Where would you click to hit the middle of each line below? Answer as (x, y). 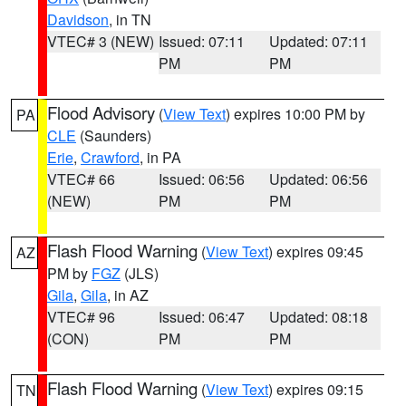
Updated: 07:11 (319, 41)
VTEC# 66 (81, 179)
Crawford (110, 157)
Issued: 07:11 (201, 41)
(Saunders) (114, 135)
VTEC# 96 (81, 317)
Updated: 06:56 (319, 179)
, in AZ (128, 295)
